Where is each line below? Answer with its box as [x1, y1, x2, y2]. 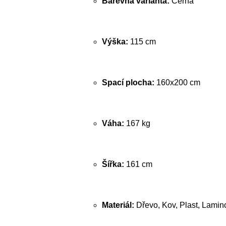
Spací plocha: [102, 78, 154, 87]
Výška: [102, 37, 128, 46]
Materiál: [102, 201, 134, 209]
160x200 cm [154, 78, 200, 87]
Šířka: [102, 160, 124, 168]
